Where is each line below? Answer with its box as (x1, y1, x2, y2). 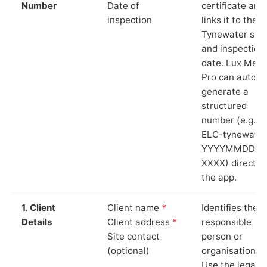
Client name (107, 201, 162, 213)
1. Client (21, 201, 55, 213)
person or (201, 230, 243, 242)
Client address (107, 216, 172, 228)
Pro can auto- (201, 71, 260, 83)
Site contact (107, 230, 160, 242)
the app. (201, 171, 237, 183)
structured (201, 100, 247, 111)
